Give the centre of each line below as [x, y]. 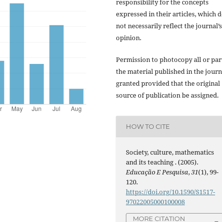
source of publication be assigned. [167, 95]
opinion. [129, 37]
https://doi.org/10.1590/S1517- [171, 192]
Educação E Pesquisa [157, 172]
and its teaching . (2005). [162, 162]
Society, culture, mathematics [170, 152]
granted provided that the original [168, 83]
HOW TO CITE [148, 127]
